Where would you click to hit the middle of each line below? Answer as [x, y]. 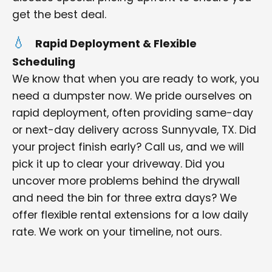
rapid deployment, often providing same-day [133, 113]
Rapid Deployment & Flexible [116, 44]
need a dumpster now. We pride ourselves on [132, 96]
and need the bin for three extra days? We [124, 198]
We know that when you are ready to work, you [136, 79]
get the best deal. [59, 15]
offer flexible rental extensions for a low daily [130, 215]
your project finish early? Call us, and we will [128, 147]
